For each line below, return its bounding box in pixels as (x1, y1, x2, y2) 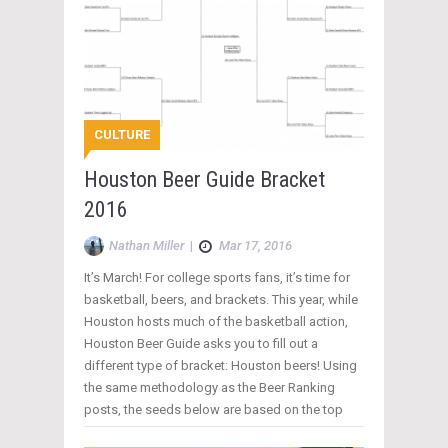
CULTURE (94, 126, 150, 142)
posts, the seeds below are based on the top (84, 401, 343, 417)
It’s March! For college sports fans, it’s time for (84, 269, 350, 285)
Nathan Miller (109, 237, 184, 253)
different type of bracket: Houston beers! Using (84, 357, 357, 373)
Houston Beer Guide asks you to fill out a (84, 335, 318, 351)
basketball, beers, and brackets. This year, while (84, 291, 358, 307)
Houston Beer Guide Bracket (84, 166, 325, 192)
